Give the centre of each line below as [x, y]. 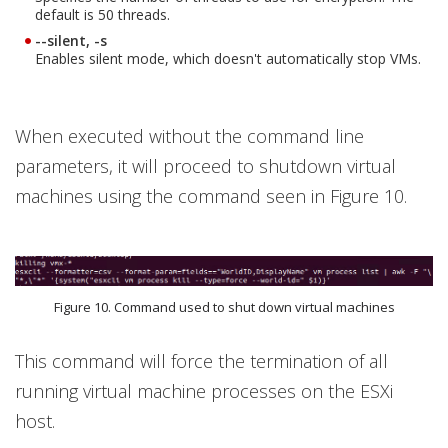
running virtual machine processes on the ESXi [204, 391]
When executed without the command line [189, 135]
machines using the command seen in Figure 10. [211, 195]
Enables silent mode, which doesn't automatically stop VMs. [228, 58]
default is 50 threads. [102, 14]
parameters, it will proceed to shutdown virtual [205, 165]
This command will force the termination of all [201, 361]
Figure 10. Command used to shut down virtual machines [224, 307]
